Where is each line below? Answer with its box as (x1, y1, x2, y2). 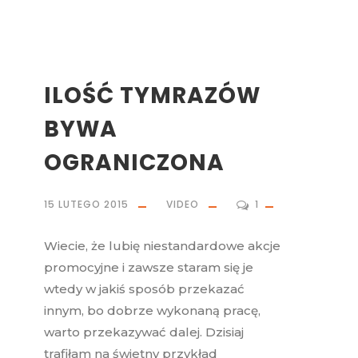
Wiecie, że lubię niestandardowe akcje (44, 238, 280, 254)
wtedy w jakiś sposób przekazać (44, 281, 245, 297)
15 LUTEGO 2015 (44, 197, 129, 212)
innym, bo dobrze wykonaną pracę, (44, 303, 261, 319)
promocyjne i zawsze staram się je (44, 260, 253, 276)
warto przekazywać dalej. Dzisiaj (44, 324, 244, 340)
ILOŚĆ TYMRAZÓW (44, 80, 261, 112)
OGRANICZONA (44, 147, 225, 179)
